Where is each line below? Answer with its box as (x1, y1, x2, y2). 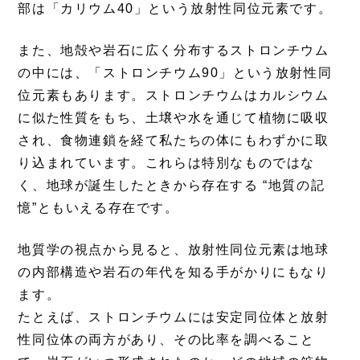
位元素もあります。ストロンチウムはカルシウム (18, 88, 329, 103)
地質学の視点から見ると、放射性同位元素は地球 (18, 243, 329, 257)
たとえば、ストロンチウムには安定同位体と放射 (18, 310, 329, 325)
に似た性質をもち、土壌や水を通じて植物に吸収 (18, 111, 329, 125)
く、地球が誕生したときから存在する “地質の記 (18, 178, 325, 193)
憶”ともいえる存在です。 (18, 201, 179, 215)
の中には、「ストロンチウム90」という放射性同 (18, 66, 333, 80)
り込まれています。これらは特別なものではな (18, 156, 315, 170)
